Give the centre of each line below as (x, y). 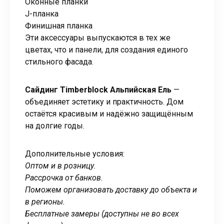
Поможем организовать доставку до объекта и (111, 189)
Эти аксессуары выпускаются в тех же (98, 37)
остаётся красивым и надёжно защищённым (109, 113)
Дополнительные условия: (75, 153)
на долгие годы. (55, 125)
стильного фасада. (59, 61)
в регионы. (45, 201)
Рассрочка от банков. (64, 177)
